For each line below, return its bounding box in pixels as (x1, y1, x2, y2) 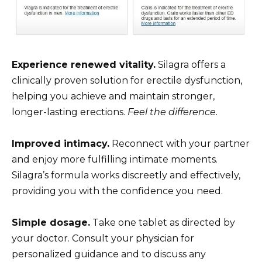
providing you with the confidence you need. (12, 185, 223, 196)
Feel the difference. (127, 106, 218, 118)
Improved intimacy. (12, 137, 109, 149)
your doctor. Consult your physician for (12, 232, 194, 244)
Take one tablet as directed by (90, 216, 235, 228)
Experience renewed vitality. (12, 58, 156, 70)
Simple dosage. (12, 216, 90, 228)
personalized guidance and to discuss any (12, 248, 206, 260)
